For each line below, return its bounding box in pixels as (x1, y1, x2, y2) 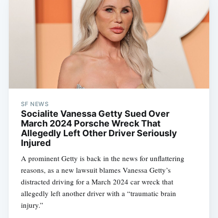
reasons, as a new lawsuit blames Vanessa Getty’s (20, 165, 171, 175)
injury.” (20, 200, 43, 210)
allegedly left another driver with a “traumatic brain (20, 188, 176, 199)
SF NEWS (20, 100, 49, 108)
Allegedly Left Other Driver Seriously (20, 128, 177, 139)
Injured (20, 138, 51, 148)
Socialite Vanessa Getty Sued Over (20, 109, 169, 119)
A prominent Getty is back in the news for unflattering (20, 153, 184, 163)
